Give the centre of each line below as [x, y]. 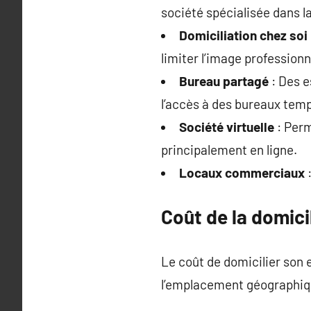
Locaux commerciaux [242, 172]
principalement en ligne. [229, 149]
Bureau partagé [224, 81]
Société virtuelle [227, 126]
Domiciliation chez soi [243, 35]
